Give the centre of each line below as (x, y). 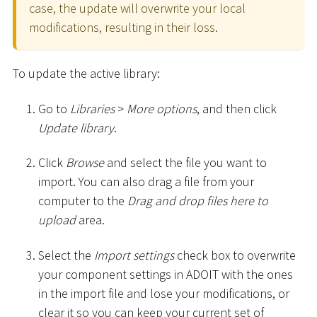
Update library (76, 127)
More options (162, 108)
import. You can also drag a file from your (146, 182)
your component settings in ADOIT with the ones (166, 274)
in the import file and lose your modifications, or (164, 293)
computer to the (83, 201)
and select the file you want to (185, 163)
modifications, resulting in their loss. (123, 27)
